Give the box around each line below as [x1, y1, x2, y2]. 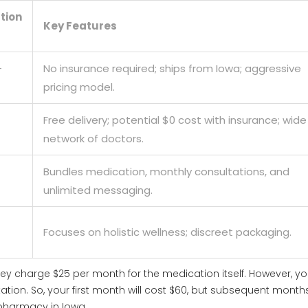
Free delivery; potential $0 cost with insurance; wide [43, 113, 307, 128]
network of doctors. [43, 131, 144, 146]
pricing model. [43, 80, 115, 95]
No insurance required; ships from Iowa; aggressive [43, 61, 301, 76]
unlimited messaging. [43, 183, 153, 198]
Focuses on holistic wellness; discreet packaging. [43, 225, 291, 240]
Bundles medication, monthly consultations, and [43, 164, 289, 179]
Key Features [43, 19, 117, 34]
